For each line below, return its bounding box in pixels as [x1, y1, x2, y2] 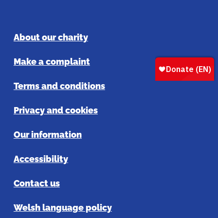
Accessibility [13, 154, 68, 164]
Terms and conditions [13, 81, 105, 91]
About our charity [13, 32, 88, 43]
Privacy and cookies [13, 105, 98, 116]
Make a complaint [13, 56, 90, 67]
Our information [13, 129, 82, 140]
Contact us [13, 178, 60, 189]
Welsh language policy [13, 202, 112, 213]
